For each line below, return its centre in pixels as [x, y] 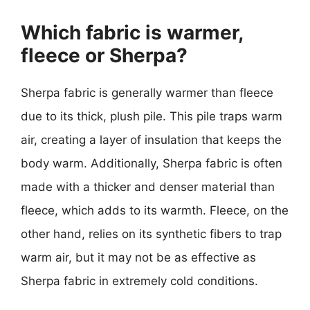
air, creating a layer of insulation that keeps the [151, 139]
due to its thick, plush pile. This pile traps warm [152, 116]
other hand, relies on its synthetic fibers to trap [151, 234]
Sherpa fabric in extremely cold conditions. [139, 281]
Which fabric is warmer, [132, 32]
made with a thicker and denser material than [148, 186]
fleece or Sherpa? [104, 55]
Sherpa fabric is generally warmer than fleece [147, 92]
